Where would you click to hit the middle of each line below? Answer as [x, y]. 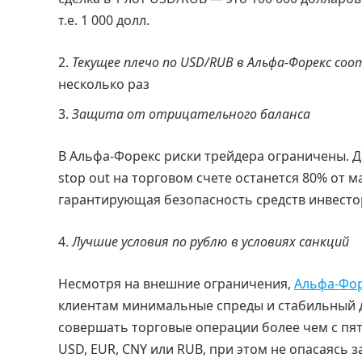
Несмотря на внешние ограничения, [176, 283]
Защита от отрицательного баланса [191, 114]
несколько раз [104, 84]
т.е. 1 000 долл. [104, 20]
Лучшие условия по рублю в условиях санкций [210, 241]
